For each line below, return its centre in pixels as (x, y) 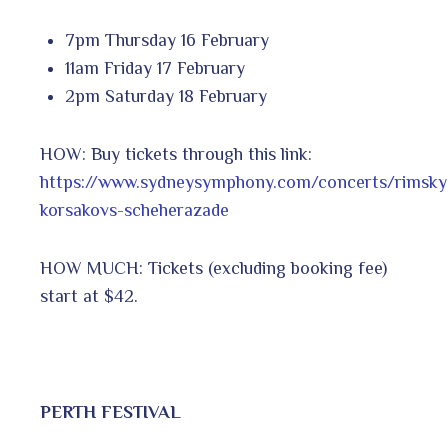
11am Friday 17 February (155, 67)
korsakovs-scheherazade (134, 209)
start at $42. (89, 295)
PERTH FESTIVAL (110, 411)
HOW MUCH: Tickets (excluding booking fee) (213, 267)
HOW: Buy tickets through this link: (176, 153)
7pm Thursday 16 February (167, 39)
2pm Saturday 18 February (166, 95)
